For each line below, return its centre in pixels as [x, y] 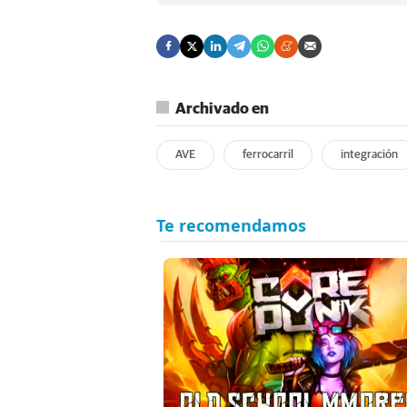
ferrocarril [268, 154]
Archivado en [222, 109]
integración [369, 154]
